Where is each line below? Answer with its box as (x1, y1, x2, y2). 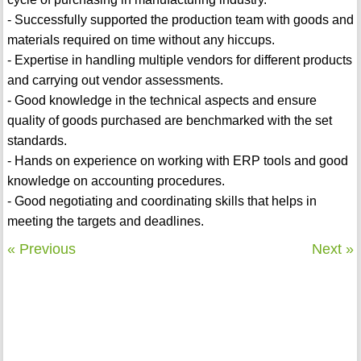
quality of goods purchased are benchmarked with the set (6, 114, 332, 128)
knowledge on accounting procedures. (6, 174, 225, 189)
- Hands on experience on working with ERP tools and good (6, 154, 348, 168)
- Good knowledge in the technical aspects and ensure (6, 93, 317, 108)
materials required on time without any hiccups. (6, 33, 275, 48)
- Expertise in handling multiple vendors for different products (6, 53, 352, 68)
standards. (6, 134, 67, 148)
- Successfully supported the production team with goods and (6, 13, 354, 27)
